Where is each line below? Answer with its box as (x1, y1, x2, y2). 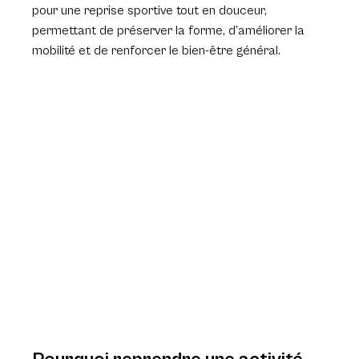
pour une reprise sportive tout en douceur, (32, 2, 271, 18)
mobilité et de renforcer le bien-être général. (32, 42, 281, 58)
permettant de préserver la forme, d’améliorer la (32, 22, 309, 38)
